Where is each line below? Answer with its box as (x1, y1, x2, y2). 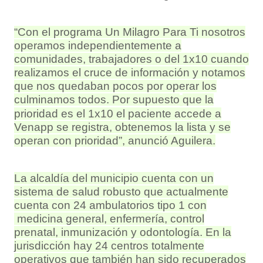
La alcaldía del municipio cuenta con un (14, 171, 214, 184)
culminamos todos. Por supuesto (14, 93, 180, 106)
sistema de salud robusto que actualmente (14, 185, 228, 198)
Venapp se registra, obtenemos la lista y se (14, 120, 231, 133)
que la (183, 93, 214, 106)
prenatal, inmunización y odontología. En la (14, 225, 231, 238)
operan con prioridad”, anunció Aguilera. (14, 134, 215, 147)
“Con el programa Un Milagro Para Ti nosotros (14, 25, 245, 38)
